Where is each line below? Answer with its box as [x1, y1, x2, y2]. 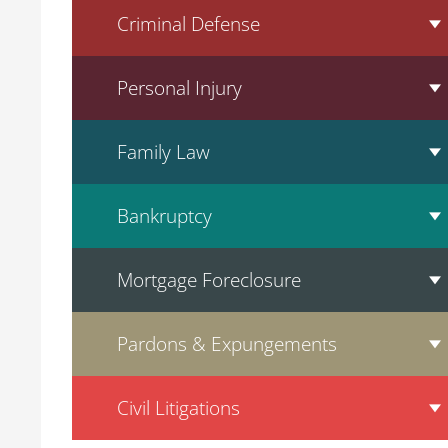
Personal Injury [117, 74, 242, 101]
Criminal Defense [117, 10, 260, 37]
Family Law [117, 138, 210, 165]
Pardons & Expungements [117, 330, 337, 357]
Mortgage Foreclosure [117, 266, 301, 293]
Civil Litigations [117, 394, 240, 421]
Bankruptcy [117, 202, 212, 229]
